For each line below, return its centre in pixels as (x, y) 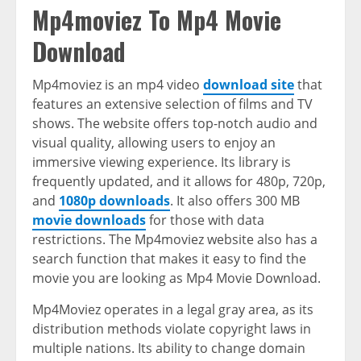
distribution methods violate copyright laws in (172, 329)
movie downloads (89, 220)
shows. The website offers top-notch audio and (175, 124)
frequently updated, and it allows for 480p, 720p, (179, 182)
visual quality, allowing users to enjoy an (154, 143)
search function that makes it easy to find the (169, 259)
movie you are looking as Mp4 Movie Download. (176, 278)
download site (249, 85)
